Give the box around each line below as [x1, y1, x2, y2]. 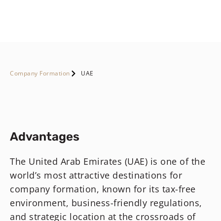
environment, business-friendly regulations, [10, 197, 202, 209]
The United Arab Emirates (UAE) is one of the [10, 155, 205, 168]
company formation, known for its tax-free [10, 183, 196, 195]
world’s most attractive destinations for [10, 169, 182, 182]
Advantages [10, 130, 79, 144]
